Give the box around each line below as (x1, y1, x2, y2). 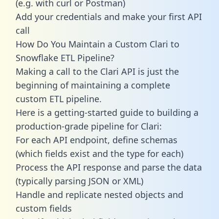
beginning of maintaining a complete (16, 79, 170, 91)
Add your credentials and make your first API (16, 10, 202, 22)
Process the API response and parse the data (16, 161, 202, 173)
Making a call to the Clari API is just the (16, 65, 179, 77)
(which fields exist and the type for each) (16, 147, 183, 159)
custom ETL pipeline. (16, 92, 102, 105)
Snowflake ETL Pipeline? (16, 51, 114, 64)
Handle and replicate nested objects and (16, 188, 183, 200)
